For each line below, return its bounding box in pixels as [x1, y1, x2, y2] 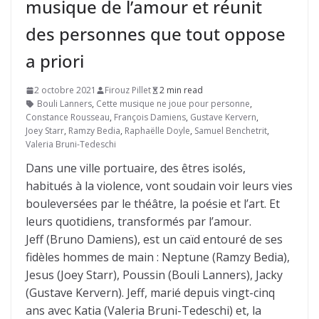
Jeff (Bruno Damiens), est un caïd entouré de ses [26, 231, 283, 247]
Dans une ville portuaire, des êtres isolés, [26, 160, 246, 176]
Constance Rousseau [26, 111, 110, 123]
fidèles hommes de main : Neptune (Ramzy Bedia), [26, 249, 290, 265]
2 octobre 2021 [34, 84, 96, 96]
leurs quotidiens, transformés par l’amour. [26, 214, 251, 229]
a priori [26, 49, 84, 73]
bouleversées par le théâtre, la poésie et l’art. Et [26, 196, 280, 211]
